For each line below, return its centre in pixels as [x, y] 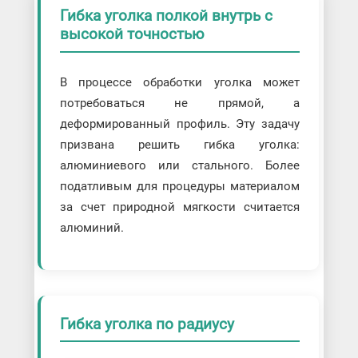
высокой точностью [132, 34]
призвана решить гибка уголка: [180, 144]
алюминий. [91, 227]
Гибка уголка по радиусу [147, 324]
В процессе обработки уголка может [180, 82]
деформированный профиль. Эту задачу [180, 123]
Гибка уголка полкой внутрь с [166, 16]
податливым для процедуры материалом [180, 186]
